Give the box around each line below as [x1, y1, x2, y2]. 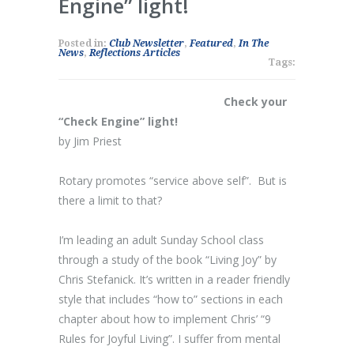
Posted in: [58, 38, 109, 49]
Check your [224, 94, 287, 109]
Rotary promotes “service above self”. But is [58, 173, 287, 188]
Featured [190, 38, 233, 49]
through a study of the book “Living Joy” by [58, 252, 277, 267]
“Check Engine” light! [58, 114, 178, 129]
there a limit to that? [58, 193, 162, 208]
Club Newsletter [109, 38, 184, 49]
